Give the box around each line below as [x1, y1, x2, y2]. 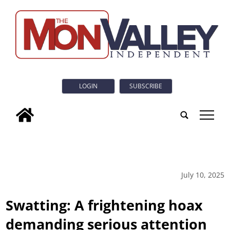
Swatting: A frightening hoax [6, 195, 203, 215]
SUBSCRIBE [129, 82, 162, 91]
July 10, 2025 [181, 169, 224, 180]
